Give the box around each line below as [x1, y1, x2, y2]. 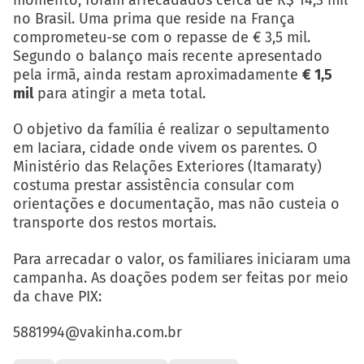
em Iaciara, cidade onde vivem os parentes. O [13, 139, 317, 158]
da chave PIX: [13, 287, 102, 305]
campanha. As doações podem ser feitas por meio [13, 268, 349, 287]
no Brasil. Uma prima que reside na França [13, 10, 295, 28]
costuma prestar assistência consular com [13, 176, 294, 195]
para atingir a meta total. [33, 84, 206, 103]
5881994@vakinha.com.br [13, 323, 182, 341]
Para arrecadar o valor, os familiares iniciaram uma [13, 249, 351, 268]
